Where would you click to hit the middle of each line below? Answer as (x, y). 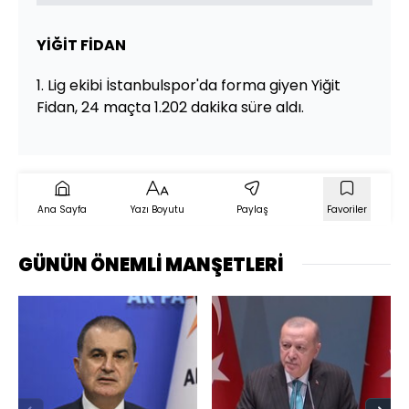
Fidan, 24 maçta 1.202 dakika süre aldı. (170, 107)
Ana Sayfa (62, 209)
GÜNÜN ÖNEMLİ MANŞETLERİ (151, 264)
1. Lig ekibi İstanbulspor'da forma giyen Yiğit (189, 85)
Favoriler (347, 209)
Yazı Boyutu (157, 209)
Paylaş (252, 209)
